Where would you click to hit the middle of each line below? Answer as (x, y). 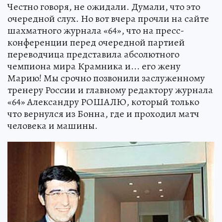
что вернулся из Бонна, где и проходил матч (103, 114)
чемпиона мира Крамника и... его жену (94, 66)
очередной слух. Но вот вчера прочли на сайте (108, 19)
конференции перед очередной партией (96, 42)
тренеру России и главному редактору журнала (110, 90)
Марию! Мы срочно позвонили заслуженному (106, 78)
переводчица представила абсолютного (93, 54)
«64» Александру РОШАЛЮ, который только (103, 102)
